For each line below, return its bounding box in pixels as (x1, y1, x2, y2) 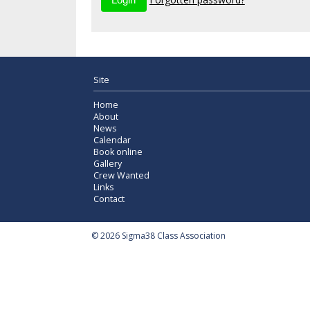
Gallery (93, 158, 122, 170)
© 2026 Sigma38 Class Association (91, 229, 226, 241)
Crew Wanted (93, 170, 149, 182)
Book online (93, 146, 143, 158)
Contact (93, 193, 125, 206)
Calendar (93, 134, 131, 147)
